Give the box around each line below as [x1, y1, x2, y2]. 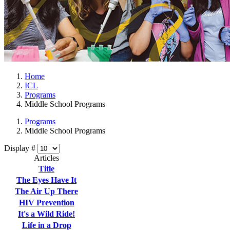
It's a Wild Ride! [18, 209, 75, 219]
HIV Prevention [18, 198, 74, 207]
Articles [34, 154, 59, 163]
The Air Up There [15, 187, 78, 196]
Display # [4, 144, 37, 153]
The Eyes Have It [16, 176, 76, 185]
